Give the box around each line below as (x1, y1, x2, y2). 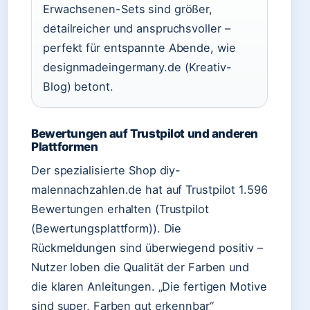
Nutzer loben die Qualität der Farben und (31, 260, 249, 274)
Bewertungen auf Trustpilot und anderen (31, 127, 258, 140)
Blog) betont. (43, 80, 113, 93)
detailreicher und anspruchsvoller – (43, 21, 230, 35)
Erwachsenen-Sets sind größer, (43, 2, 213, 16)
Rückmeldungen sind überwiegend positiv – (31, 241, 263, 255)
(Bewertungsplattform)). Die (31, 221, 182, 235)
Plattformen (31, 140, 98, 154)
